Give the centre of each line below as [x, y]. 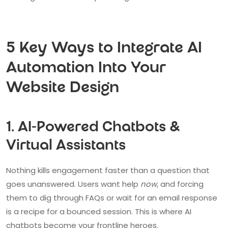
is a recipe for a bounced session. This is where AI [99, 211]
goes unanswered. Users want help [73, 184]
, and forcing [180, 184]
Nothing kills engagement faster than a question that [108, 170]
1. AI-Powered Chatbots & [93, 128]
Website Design [63, 89]
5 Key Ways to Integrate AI [104, 49]
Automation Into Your [86, 69]
